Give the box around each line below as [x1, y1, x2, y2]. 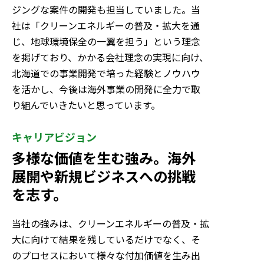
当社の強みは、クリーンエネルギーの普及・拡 [12, 216, 209, 230]
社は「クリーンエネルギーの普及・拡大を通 [12, 18, 200, 32]
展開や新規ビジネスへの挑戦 [12, 165, 196, 186]
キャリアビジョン [12, 128, 97, 144]
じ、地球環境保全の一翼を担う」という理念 [12, 34, 200, 48]
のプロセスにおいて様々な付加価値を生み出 [12, 247, 200, 262]
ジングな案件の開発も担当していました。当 [12, 2, 200, 16]
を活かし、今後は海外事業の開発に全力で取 [12, 81, 200, 96]
